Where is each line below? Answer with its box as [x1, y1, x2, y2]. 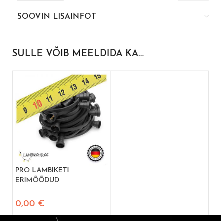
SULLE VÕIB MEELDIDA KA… [12, 49, 144, 59]
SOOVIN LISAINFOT [17, 12, 96, 21]
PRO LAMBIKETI [15, 166, 69, 174]
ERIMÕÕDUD [15, 176, 59, 184]
